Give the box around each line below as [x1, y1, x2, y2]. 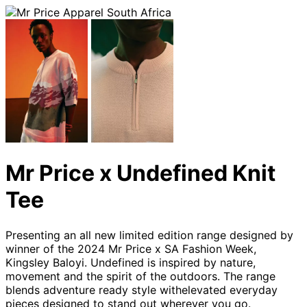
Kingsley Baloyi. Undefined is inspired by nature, [5, 255, 256, 269]
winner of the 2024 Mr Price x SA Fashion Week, [5, 241, 256, 256]
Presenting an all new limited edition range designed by [5, 228, 293, 242]
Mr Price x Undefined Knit [5, 160, 275, 187]
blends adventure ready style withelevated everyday [5, 282, 278, 297]
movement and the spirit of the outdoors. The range [5, 269, 275, 283]
